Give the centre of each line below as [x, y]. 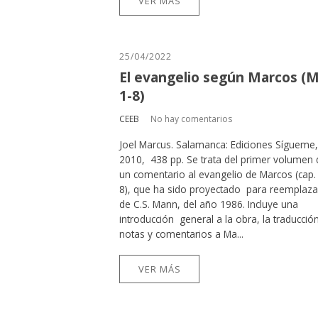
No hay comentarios [191, 119]
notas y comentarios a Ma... [181, 234]
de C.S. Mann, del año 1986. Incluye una [209, 204]
